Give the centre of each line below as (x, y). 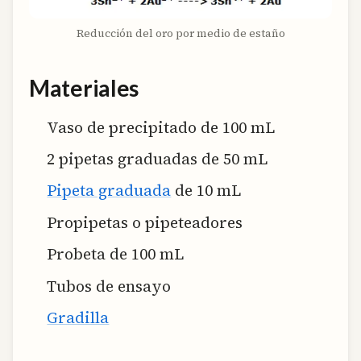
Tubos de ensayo (109, 286)
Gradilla (78, 318)
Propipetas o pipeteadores (145, 222)
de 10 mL (206, 191)
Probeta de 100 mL (116, 254)
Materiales (84, 88)
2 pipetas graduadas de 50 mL (158, 159)
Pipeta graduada (109, 191)
